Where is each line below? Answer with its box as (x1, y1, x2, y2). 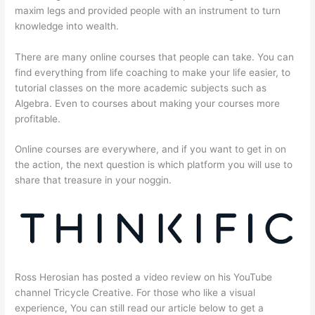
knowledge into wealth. (15, 20, 120, 32)
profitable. (15, 112, 61, 124)
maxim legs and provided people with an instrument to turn (15, 4, 281, 16)
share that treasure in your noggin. (15, 174, 172, 186)
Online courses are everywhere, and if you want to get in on (15, 143, 287, 155)
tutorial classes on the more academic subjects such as (15, 82, 267, 94)
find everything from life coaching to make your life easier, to (15, 66, 291, 78)
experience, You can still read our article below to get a (15, 302, 264, 314)
